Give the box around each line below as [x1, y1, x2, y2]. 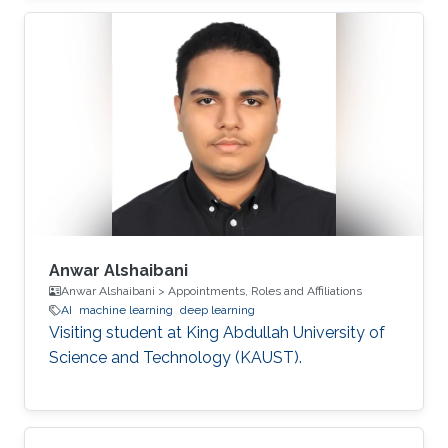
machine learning [79, 303, 173, 318]
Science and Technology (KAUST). [49, 348, 302, 368]
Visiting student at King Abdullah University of [49, 323, 385, 343]
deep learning [180, 303, 255, 318]
